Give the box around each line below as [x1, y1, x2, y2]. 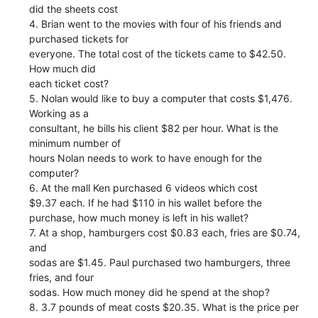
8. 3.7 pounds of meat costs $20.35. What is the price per [29, 300, 300, 313]
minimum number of [29, 136, 121, 149]
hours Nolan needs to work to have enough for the [29, 151, 263, 164]
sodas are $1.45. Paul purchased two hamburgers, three [29, 256, 291, 268]
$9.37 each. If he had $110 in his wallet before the [29, 196, 263, 209]
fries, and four [29, 270, 94, 283]
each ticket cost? [29, 77, 109, 89]
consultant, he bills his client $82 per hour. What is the [29, 121, 279, 134]
